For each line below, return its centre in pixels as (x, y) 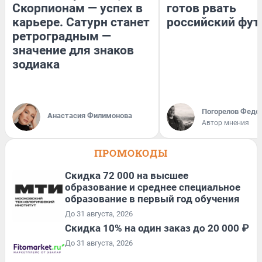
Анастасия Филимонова (90, 115)
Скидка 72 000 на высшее (127, 175)
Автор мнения (225, 123)
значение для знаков (73, 50)
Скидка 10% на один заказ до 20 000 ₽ (157, 228)
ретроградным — (62, 36)
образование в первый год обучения (152, 199)
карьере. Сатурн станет (81, 22)
